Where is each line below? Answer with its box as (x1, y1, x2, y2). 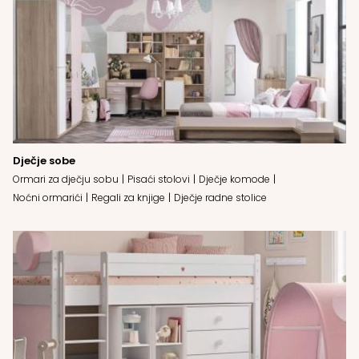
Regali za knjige (91, 190, 165, 204)
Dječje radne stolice (174, 190, 267, 204)
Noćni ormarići (13, 190, 83, 204)
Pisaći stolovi (127, 171, 190, 186)
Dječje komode (199, 171, 270, 186)
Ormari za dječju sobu (13, 171, 119, 186)
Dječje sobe (13, 152, 75, 168)
